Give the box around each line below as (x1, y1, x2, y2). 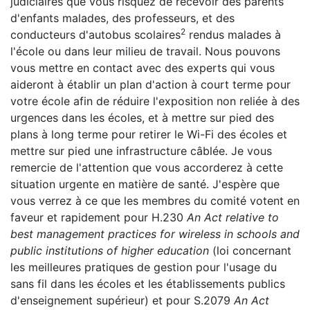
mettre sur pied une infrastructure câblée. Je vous (10, 144, 272, 158)
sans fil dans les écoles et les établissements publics (10, 277, 285, 291)
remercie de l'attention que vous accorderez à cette (10, 161, 283, 174)
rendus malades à (185, 28, 281, 42)
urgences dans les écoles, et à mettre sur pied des (10, 111, 274, 125)
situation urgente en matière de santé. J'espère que (10, 177, 280, 191)
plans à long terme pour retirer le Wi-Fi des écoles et (10, 127, 287, 141)
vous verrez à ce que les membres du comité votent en (10, 194, 300, 208)
